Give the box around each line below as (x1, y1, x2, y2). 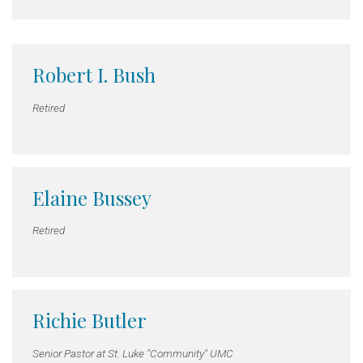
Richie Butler (32, 307, 147, 334)
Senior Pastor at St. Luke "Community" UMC (32, 346, 233, 360)
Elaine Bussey (32, 184, 152, 211)
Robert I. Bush (32, 62, 156, 88)
